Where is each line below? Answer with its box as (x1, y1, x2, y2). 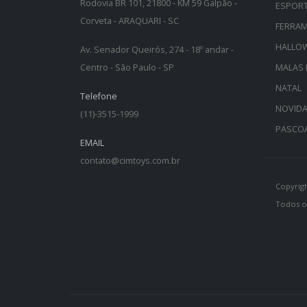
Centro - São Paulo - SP (80, 62, 174, 74)
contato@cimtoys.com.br (80, 155, 180, 167)
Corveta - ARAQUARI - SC (80, 15, 179, 27)
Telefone (80, 90, 117, 103)
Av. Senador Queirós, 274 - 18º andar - (80, 44, 234, 56)
